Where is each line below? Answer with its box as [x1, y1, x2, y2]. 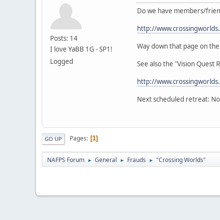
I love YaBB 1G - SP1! [50, 44, 112, 54]
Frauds [127, 155, 146, 164]
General [95, 155, 117, 164]
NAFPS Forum [47, 155, 84, 164]
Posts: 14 [50, 33, 78, 43]
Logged [50, 56, 73, 66]
